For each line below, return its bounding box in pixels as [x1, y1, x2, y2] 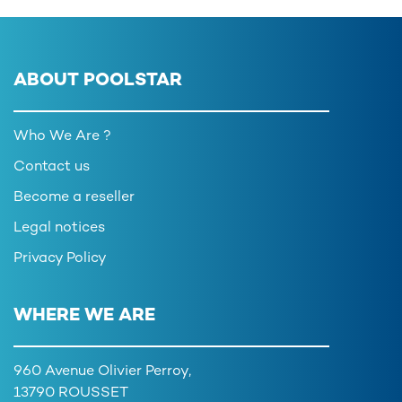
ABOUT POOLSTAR [13, 72, 182, 91]
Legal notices [13, 221, 105, 236]
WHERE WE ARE [13, 307, 155, 326]
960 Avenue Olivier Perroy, [13, 364, 191, 380]
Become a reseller [13, 190, 135, 205]
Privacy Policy [13, 251, 107, 267]
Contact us [13, 160, 90, 175]
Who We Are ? [13, 129, 111, 144]
